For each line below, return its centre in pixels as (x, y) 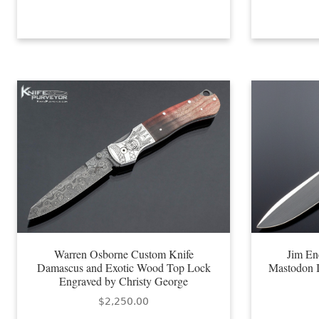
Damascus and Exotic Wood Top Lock (124, 268)
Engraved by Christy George (124, 281)
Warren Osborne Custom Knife (124, 254)
